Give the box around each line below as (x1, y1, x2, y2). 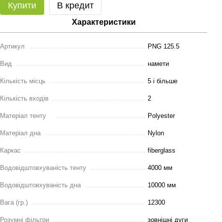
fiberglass (148, 147, 175, 154)
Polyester (148, 112, 175, 119)
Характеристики (71, 18, 136, 26)
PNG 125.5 (148, 43, 179, 50)
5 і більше (148, 77, 177, 85)
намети (148, 60, 169, 67)
